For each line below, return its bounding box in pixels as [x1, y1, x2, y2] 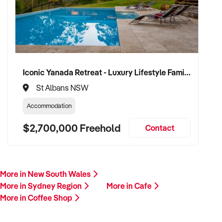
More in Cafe [107, 181, 153, 191]
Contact [145, 123, 174, 133]
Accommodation [26, 102, 72, 110]
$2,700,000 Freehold [23, 121, 120, 134]
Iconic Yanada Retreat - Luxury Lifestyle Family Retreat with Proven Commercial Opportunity [184, 67, 190, 77]
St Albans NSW [36, 83, 88, 93]
